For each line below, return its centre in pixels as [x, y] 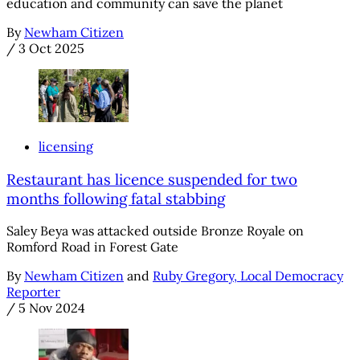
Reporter [33, 292]
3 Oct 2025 [51, 48]
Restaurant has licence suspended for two [152, 179]
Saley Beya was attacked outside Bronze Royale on [155, 231]
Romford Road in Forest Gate [92, 247]
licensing [66, 146]
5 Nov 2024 [52, 308]
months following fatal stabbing [116, 198]
